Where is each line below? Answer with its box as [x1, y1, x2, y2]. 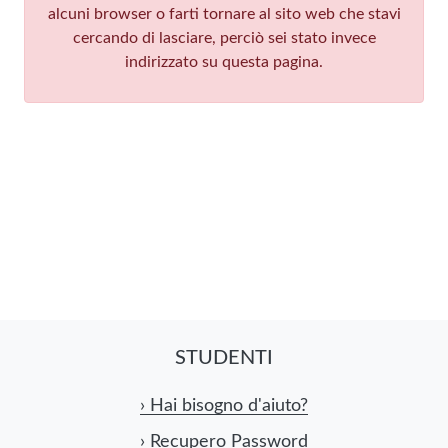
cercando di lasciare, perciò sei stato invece [72, 29, 376, 46]
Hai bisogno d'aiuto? [145, 397, 308, 414]
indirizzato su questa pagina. [125, 53, 323, 70]
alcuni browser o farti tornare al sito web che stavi [47, 5, 401, 22]
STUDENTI [175, 348, 273, 368]
